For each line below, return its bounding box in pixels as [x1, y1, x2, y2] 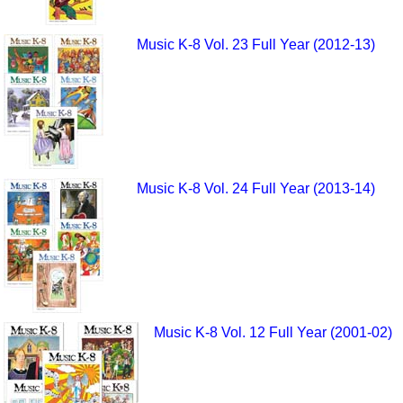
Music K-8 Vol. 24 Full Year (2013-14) [136, 181, 375, 197]
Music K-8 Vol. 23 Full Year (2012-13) [136, 37, 375, 53]
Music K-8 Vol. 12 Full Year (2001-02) [154, 325, 393, 341]
